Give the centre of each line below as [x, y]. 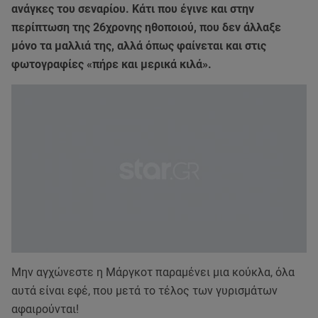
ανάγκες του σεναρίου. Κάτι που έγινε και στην [133, 9]
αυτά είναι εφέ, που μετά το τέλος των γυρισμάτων [144, 291]
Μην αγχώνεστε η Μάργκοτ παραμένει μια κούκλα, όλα [153, 273]
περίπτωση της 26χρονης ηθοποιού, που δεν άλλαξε [146, 28]
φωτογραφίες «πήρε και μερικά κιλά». [113, 65]
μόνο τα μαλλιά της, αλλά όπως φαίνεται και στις [139, 46]
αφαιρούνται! [45, 309]
